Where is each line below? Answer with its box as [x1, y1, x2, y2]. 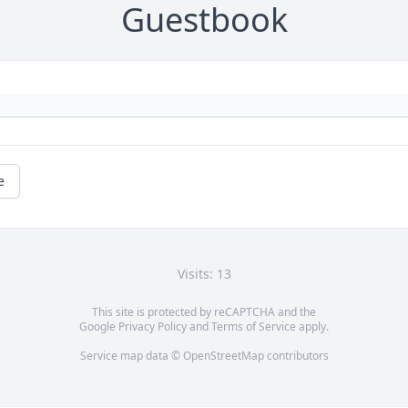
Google [79, 319, 118, 335]
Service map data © [79, 348, 183, 364]
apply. [296, 319, 329, 335]
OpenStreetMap [182, 348, 264, 364]
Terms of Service [211, 319, 296, 335]
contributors [263, 348, 329, 364]
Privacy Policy [118, 319, 187, 335]
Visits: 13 [177, 265, 231, 283]
